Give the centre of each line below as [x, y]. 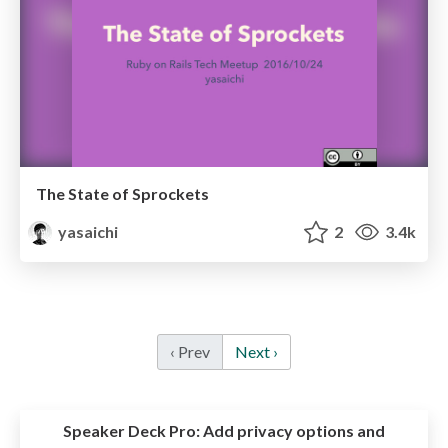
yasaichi [87, 232]
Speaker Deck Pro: [131, 431]
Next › [256, 352]
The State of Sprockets [122, 194]
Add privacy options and [292, 431]
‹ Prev [190, 352]
